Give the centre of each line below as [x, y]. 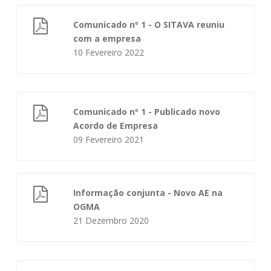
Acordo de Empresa [116, 126]
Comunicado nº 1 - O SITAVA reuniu [149, 24]
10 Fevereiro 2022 [109, 52]
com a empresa [107, 38]
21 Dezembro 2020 [111, 220]
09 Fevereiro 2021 [109, 139]
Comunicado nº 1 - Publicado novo [147, 112]
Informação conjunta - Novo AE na [148, 193]
